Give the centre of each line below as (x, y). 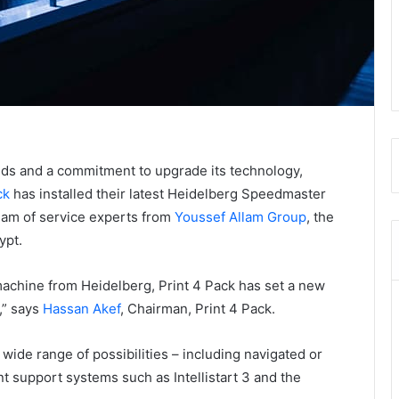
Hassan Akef (81, 309)
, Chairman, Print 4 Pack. (198, 309)
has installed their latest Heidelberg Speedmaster (168, 194)
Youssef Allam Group (240, 217)
